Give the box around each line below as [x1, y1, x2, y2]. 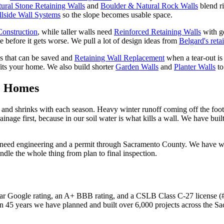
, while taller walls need [37, 27, 112, 36]
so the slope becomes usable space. [62, 10, 172, 19]
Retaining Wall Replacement [74, 53, 164, 62]
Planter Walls [174, 62, 215, 71]
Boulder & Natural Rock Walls [100, 1, 198, 10]
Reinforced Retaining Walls [114, 27, 201, 36]
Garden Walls [115, 62, 158, 71]
